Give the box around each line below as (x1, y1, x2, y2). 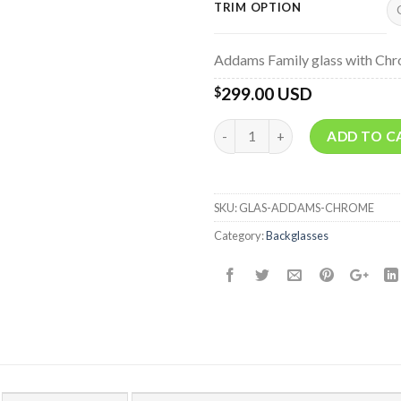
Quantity (213, 120, 270, 136)
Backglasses (266, 228, 328, 243)
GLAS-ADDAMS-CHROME (239, 200, 374, 216)
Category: (214, 228, 266, 243)
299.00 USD (221, 83, 312, 105)
